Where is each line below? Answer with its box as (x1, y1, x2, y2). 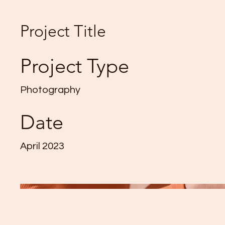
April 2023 (20, 141, 64, 151)
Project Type (20, 54, 129, 78)
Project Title (20, 22, 106, 41)
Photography (20, 85, 80, 95)
